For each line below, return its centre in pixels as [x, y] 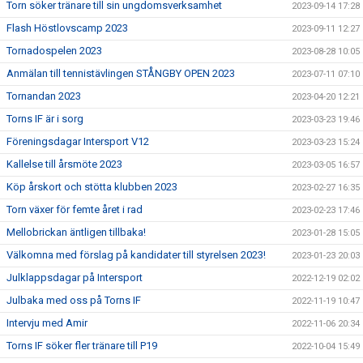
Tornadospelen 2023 [54, 50]
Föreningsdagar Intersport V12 [78, 141]
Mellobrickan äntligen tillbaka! [76, 232]
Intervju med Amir [47, 322]
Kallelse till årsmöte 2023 [64, 164]
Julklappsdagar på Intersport [75, 277]
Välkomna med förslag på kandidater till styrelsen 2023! [136, 254]
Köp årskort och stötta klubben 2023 [92, 186]
